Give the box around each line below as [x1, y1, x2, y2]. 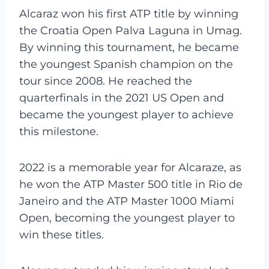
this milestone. [19, 124, 98, 138]
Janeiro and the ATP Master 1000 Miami [19, 194, 234, 208]
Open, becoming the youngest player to [19, 211, 235, 225]
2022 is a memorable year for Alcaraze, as [19, 160, 241, 174]
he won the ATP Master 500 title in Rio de [19, 177, 243, 191]
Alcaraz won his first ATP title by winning [19, 7, 238, 20]
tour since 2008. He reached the [19, 74, 192, 88]
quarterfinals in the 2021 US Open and [19, 91, 224, 104]
